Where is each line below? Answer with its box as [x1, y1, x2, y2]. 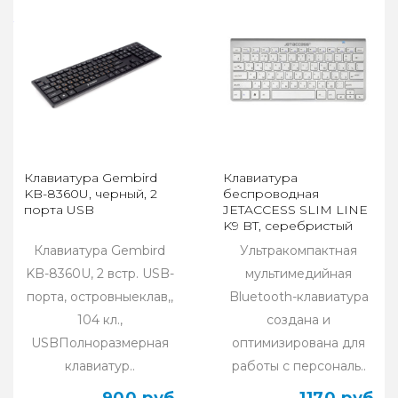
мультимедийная [245, 266, 352, 283]
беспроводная [223, 186, 319, 203]
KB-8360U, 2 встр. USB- [25, 266, 174, 283]
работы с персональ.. [231, 358, 366, 375]
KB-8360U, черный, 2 [24, 186, 157, 203]
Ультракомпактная [240, 243, 357, 259]
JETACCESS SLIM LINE [223, 202, 368, 219]
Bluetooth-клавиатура [228, 289, 369, 306]
